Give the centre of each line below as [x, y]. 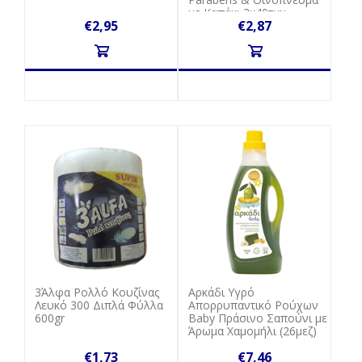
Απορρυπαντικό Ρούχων [254, 305]
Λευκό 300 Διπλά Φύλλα [99, 305]
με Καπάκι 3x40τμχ [238, 12]
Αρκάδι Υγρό [222, 292]
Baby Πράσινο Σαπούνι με [258, 318]
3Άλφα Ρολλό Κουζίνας [97, 292]
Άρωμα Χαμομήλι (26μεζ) [253, 330]
